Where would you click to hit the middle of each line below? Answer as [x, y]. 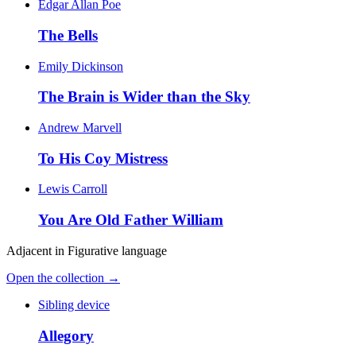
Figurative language [117, 250]
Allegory [66, 335]
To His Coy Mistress [103, 158]
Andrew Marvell [80, 127]
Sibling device [74, 304]
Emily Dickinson [81, 66]
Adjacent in [37, 250]
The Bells [68, 35]
